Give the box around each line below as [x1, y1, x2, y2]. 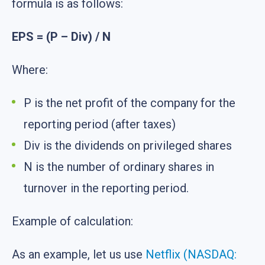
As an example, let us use [12, 247, 146, 262]
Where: [12, 63, 48, 77]
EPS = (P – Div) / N [12, 30, 111, 44]
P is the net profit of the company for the [24, 96, 235, 111]
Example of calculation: [12, 214, 133, 229]
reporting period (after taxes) [24, 117, 176, 132]
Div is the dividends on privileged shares [24, 138, 232, 153]
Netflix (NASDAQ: [146, 247, 237, 262]
